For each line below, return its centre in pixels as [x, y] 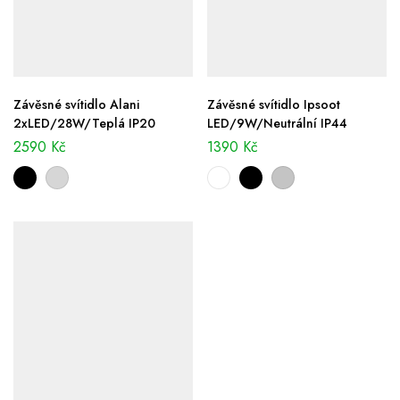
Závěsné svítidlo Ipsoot [274, 105]
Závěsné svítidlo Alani [76, 105]
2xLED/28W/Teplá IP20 [84, 124]
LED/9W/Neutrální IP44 [277, 124]
